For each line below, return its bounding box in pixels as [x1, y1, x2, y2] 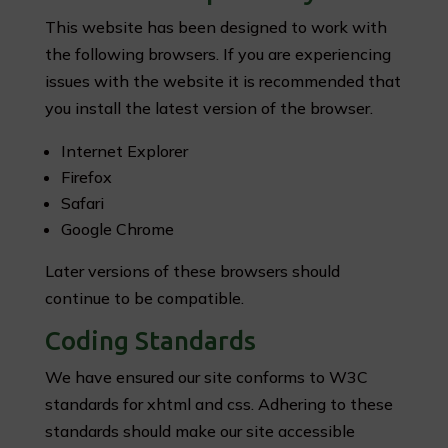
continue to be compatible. [44, 288, 244, 308]
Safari [60, 193, 104, 213]
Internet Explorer [60, 141, 188, 161]
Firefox [60, 167, 112, 187]
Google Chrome [60, 219, 174, 239]
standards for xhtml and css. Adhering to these [44, 394, 393, 414]
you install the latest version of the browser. [44, 98, 373, 118]
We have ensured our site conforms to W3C [44, 367, 368, 387]
